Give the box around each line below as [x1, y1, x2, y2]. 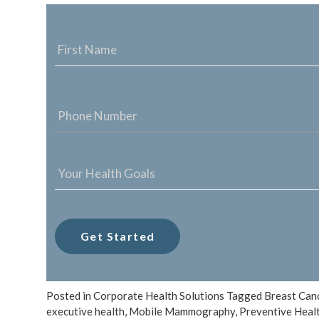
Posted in [46, 289, 93, 303]
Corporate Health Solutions [93, 289, 224, 303]
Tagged [226, 289, 264, 303]
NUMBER [55, 101, 108, 117]
